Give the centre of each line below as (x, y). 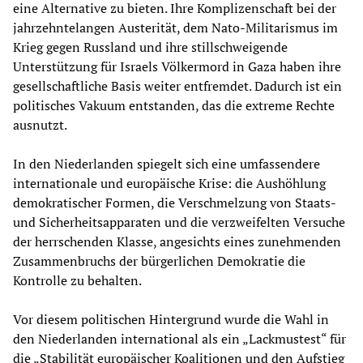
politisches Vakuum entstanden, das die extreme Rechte (174, 105)
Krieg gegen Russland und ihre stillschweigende (150, 47)
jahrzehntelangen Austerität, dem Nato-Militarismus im (175, 27)
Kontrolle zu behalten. (77, 280)
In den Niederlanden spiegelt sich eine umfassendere (167, 163)
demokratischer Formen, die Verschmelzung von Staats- (174, 202)
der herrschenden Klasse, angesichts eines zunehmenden (177, 241)
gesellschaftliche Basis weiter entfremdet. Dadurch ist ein (177, 85)
